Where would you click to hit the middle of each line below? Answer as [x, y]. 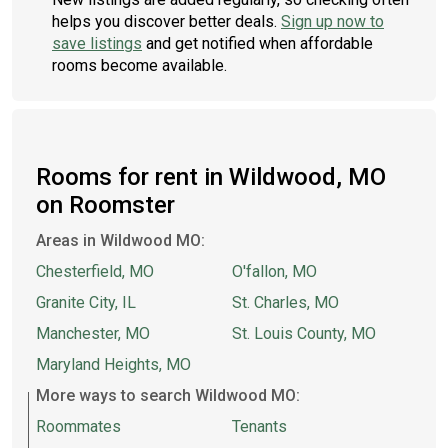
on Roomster [105, 205]
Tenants [259, 426]
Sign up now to [332, 21]
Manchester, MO [93, 333]
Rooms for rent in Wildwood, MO [211, 177]
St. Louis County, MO [304, 333]
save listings [97, 43]
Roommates [78, 426]
